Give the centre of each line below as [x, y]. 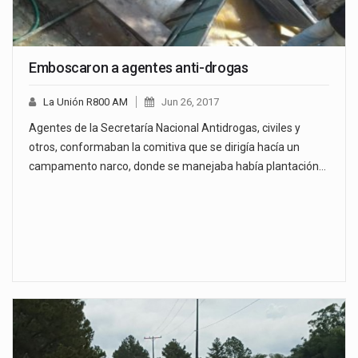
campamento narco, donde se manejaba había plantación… [177, 167]
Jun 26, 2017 [190, 102]
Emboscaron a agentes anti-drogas [139, 68]
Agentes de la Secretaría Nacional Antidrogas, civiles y [165, 128]
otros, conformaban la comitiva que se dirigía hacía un [164, 147]
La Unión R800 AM [86, 102]
